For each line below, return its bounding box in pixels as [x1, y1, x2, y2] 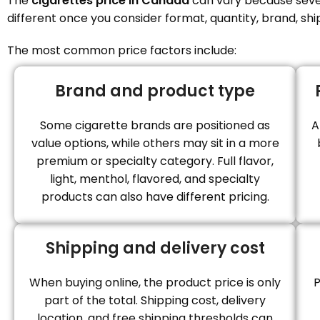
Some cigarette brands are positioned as [40, 117, 270, 134]
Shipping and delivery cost [45, 237, 265, 259]
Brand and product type [55, 80, 255, 102]
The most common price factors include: [7, 42, 236, 59]
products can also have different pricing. [41, 189, 269, 205]
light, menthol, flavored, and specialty [50, 171, 260, 187]
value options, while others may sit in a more [31, 135, 279, 151]
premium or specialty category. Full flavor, [36, 153, 274, 169]
